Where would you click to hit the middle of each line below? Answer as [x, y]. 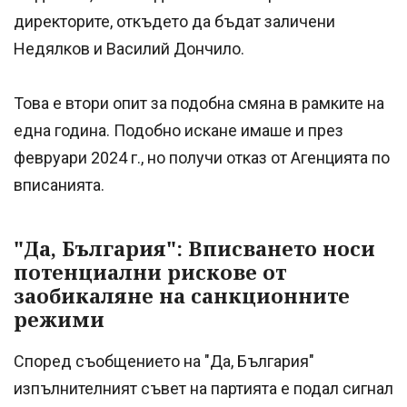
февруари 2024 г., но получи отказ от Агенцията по [202, 158]
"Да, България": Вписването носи [194, 248]
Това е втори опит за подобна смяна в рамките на [199, 104]
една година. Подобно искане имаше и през [179, 131]
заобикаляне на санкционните [182, 296]
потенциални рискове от [150, 272]
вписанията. [59, 185]
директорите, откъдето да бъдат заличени [174, 22]
